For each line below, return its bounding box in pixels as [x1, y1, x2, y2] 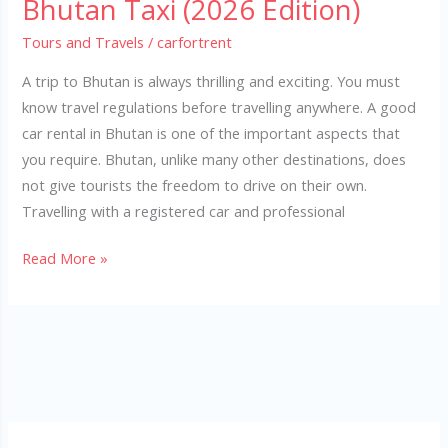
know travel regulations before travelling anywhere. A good [22, 96, 417, 117]
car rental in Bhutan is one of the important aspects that [22, 122, 401, 143]
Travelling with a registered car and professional [22, 200, 346, 221]
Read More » [22, 248, 109, 269]
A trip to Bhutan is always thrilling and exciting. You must [22, 70, 401, 91]
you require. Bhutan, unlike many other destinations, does [22, 148, 407, 169]
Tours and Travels [22, 32, 145, 52]
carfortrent [157, 32, 233, 52]
